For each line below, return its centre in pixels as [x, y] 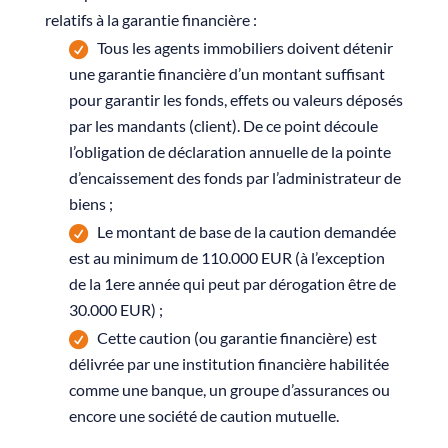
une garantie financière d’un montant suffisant [226, 73]
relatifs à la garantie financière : [150, 19]
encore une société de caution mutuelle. [203, 415]
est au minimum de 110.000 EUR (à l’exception [226, 257]
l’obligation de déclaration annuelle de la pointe [229, 151]
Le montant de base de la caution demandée [247, 231]
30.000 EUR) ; [115, 309]
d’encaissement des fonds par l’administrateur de [234, 177]
